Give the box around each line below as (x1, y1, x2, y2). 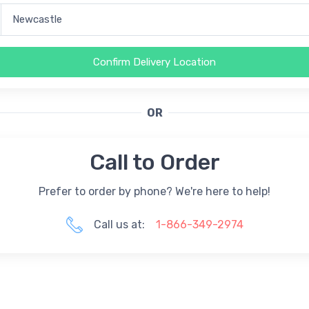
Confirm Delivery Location (93, 55, 216, 68)
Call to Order (89, 148, 220, 175)
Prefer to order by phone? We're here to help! (39, 184, 270, 198)
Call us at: (93, 217, 145, 231)
